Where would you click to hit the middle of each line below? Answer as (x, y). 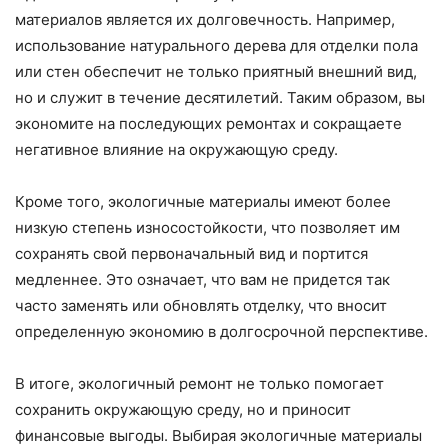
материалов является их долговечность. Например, (205, 19)
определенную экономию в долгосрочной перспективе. (221, 331)
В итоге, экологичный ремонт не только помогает (199, 383)
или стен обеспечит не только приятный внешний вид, (216, 71)
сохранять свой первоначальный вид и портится (191, 253)
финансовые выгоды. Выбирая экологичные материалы (218, 435)
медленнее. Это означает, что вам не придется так (202, 279)
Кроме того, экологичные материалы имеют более (203, 201)
